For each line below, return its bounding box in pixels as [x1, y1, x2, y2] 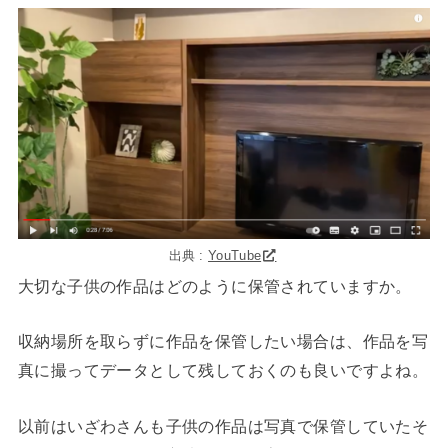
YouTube [208, 247, 262, 263]
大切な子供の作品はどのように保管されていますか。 [17, 276, 412, 295]
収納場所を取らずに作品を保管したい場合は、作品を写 [17, 332, 429, 351]
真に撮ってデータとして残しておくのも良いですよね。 [17, 361, 429, 380]
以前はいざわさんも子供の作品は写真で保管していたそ [17, 416, 429, 435]
